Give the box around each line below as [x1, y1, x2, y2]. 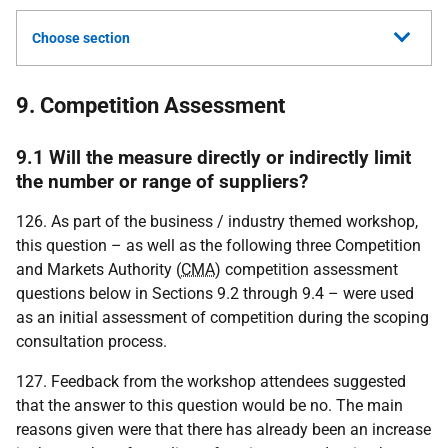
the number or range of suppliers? [16, 170, 308, 193]
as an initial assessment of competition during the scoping [16, 308, 429, 327]
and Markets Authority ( [16, 260, 181, 279]
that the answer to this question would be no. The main [16, 396, 403, 415]
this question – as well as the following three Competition [16, 236, 421, 255]
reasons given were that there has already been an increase [16, 420, 431, 439]
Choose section [32, 30, 130, 46]
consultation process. [16, 332, 167, 351]
